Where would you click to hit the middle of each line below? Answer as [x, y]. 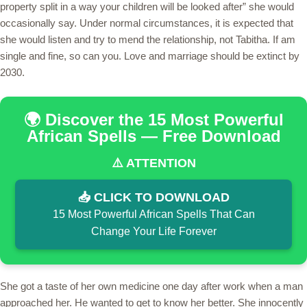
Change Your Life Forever [153, 231]
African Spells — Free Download [153, 136]
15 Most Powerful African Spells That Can [153, 214]
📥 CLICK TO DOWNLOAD [153, 197]
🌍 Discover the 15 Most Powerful [153, 119]
